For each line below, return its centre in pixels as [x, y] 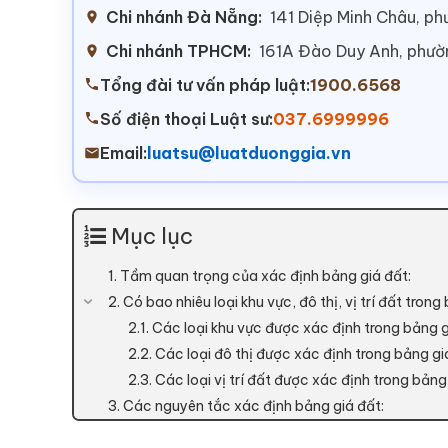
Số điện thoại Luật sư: [186, 119]
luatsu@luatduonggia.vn [249, 153]
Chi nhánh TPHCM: [178, 51]
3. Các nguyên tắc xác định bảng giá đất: [246, 406]
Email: [123, 153]
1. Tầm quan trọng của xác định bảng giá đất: [259, 276]
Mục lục [152, 236]
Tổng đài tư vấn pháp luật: [205, 85]
